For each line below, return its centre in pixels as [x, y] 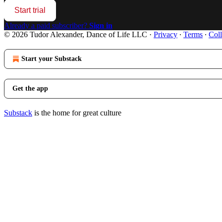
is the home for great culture [77, 112]
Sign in [101, 25]
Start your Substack [52, 58]
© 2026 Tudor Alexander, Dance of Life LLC [76, 34]
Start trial [30, 10]
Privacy [166, 34]
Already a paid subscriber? [47, 25]
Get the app [30, 88]
